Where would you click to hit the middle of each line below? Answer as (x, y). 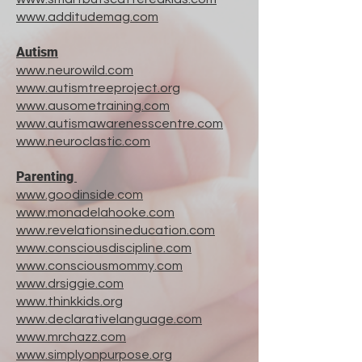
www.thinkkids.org (69, 301)
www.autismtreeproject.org (98, 88)
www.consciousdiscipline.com (104, 248)
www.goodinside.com (80, 195)
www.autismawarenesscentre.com (120, 124)
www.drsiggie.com (70, 284)
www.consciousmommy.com (99, 266)
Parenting (46, 177)
